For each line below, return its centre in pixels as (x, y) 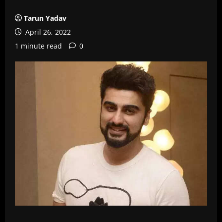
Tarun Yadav (45, 18)
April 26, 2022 (47, 32)
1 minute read (38, 46)
